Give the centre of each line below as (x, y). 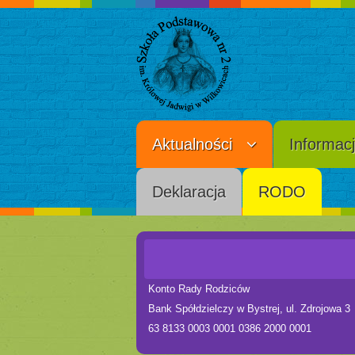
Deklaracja (189, 192)
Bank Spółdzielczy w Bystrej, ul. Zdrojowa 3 (249, 309)
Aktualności (192, 144)
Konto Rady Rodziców (199, 289)
